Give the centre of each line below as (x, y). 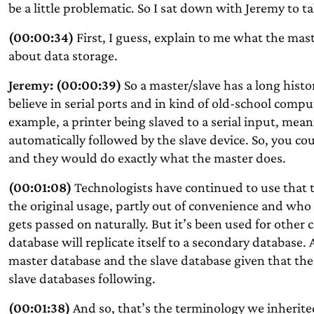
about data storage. (63, 55)
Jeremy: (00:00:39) (64, 85)
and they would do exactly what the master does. (147, 158)
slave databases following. (82, 278)
